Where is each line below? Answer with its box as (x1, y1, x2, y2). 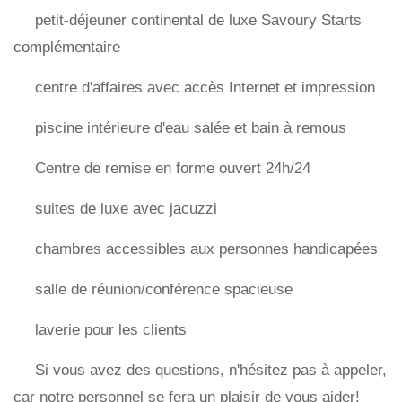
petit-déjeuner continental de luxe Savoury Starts (35, 12, 362, 30)
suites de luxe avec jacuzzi (35, 200, 217, 218)
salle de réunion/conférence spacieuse (35, 281, 293, 299)
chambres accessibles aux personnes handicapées (35, 240, 378, 258)
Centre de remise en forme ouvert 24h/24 (35, 160, 310, 178)
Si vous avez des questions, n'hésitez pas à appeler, (35, 362, 387, 380)
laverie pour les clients (35, 321, 187, 339)
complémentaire (13, 39, 120, 57)
